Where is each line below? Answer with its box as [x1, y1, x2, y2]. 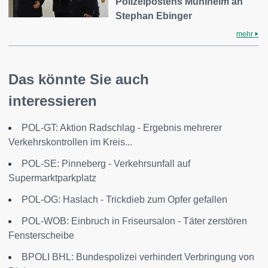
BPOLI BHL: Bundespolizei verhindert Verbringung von [22, 252, 254, 262]
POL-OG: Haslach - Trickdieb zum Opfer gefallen [22, 194, 227, 205]
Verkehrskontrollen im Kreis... [8, 137, 132, 147]
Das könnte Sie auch [8, 71, 149, 87]
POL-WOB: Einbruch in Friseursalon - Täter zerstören [22, 216, 247, 226]
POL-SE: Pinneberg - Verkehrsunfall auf [22, 159, 190, 169]
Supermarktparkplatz [8, 173, 96, 183]
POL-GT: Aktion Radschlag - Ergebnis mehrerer [22, 123, 222, 133]
